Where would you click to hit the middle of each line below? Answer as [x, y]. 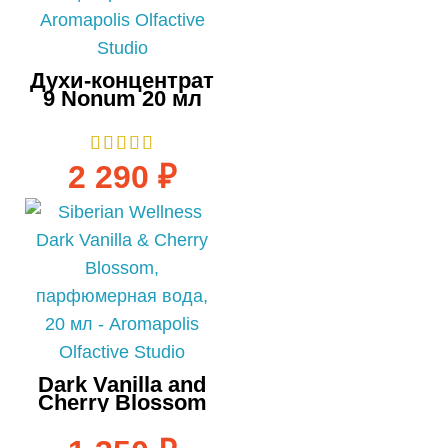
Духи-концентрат [122, 80]
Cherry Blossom [122, 402]
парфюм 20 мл [122, 420]
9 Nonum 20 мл [122, 98]
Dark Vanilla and [122, 384]
